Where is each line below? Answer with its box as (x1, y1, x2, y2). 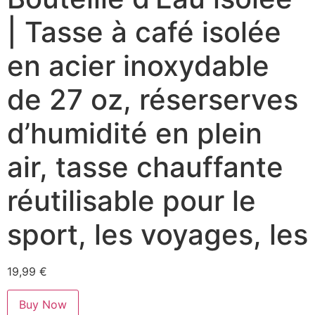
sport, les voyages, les (7, 217, 308, 252)
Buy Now (19, 297, 67, 311)
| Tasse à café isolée (7, 14, 281, 49)
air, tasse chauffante (7, 149, 283, 184)
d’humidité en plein (7, 115, 262, 150)
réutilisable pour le (7, 183, 256, 218)
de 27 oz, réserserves (7, 82, 298, 117)
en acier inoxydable (7, 48, 269, 83)
